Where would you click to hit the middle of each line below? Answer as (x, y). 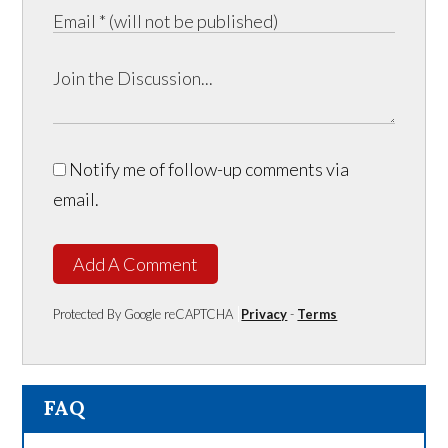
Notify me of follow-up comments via (208, 168)
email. (76, 198)
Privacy (264, 313)
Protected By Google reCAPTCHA (143, 313)
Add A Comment (136, 263)
